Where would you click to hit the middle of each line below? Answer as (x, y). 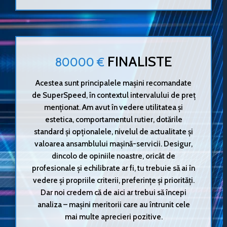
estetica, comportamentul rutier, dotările (113, 120)
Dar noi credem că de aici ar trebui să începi (113, 193)
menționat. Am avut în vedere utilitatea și (113, 107)
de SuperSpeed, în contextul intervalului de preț (113, 95)
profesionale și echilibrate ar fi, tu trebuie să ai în (113, 168)
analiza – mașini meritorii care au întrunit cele (113, 205)
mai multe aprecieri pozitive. (113, 217)
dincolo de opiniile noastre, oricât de (113, 156)
